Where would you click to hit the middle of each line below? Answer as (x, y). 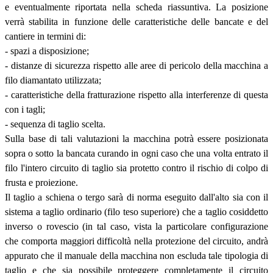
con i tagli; (25, 109)
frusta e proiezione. (41, 182)
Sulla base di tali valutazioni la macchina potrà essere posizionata (136, 138)
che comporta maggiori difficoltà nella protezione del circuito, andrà (136, 241)
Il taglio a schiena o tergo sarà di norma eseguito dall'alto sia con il (136, 197)
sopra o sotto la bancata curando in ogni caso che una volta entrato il (136, 153)
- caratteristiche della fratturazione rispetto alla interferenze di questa (136, 94)
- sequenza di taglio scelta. (55, 124)
